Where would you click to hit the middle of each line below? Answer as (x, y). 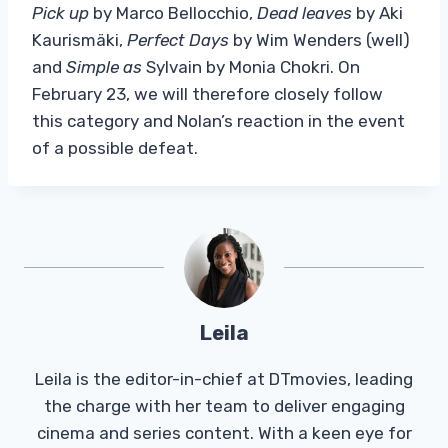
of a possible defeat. (115, 147)
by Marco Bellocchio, (173, 12)
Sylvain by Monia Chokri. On (251, 66)
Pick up (60, 12)
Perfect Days (178, 39)
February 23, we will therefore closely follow (207, 93)
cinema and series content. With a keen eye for (224, 432)
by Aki (377, 12)
